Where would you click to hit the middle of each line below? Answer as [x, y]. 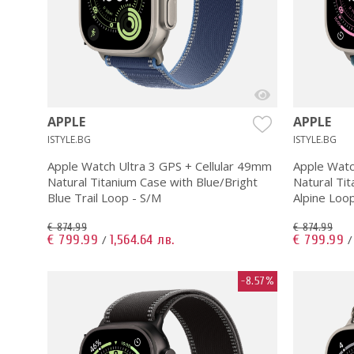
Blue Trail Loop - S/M [104, 197]
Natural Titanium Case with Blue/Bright [153, 181]
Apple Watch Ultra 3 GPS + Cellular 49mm [160, 166]
